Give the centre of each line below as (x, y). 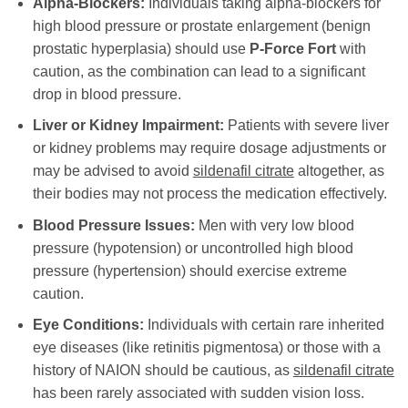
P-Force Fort (292, 48)
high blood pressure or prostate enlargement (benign (201, 25)
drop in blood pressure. (107, 94)
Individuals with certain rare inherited (264, 325)
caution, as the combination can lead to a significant (199, 71)
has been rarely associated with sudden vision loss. (198, 393)
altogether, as (339, 171)
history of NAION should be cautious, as (163, 371)
